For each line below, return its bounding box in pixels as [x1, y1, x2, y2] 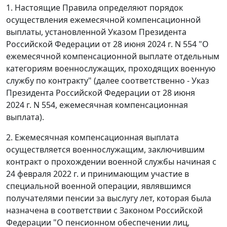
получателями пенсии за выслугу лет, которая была [6, 193, 211, 204]
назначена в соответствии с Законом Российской [6, 205, 203, 216]
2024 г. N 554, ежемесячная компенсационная [6, 99, 188, 110]
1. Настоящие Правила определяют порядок [6, 2, 183, 13]
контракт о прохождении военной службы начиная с [6, 156, 216, 167]
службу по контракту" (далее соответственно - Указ [6, 75, 209, 86]
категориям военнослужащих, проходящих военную [6, 63, 215, 74]
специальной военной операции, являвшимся [6, 180, 191, 192]
